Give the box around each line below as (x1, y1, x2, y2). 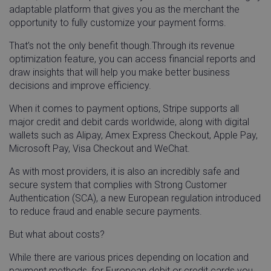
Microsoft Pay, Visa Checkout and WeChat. (9, 142, 190, 154)
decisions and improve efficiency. (9, 79, 154, 91)
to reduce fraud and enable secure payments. (9, 205, 202, 217)
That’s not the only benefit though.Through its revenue (9, 39, 235, 51)
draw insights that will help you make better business (9, 66, 230, 78)
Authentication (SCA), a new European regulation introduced (9, 192, 261, 204)
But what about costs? (9, 228, 105, 240)
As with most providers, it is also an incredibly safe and (9, 165, 240, 177)
